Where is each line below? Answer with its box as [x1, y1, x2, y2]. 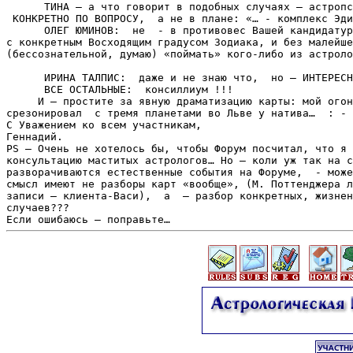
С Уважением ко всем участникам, [6, 118, 202, 131]
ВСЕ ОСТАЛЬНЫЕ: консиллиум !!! [6, 83, 246, 95]
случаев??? [6, 201, 69, 214]
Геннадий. [6, 130, 69, 143]
